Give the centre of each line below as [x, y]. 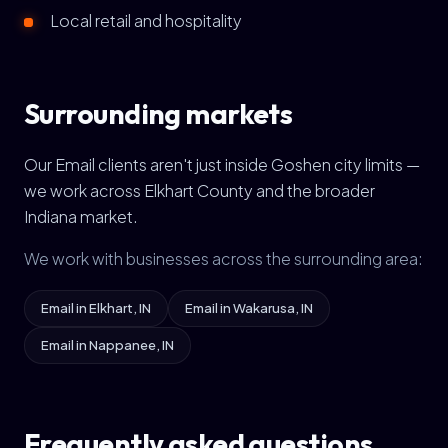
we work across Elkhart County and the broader [199, 190]
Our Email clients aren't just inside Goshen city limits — [222, 164]
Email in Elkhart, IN [96, 308]
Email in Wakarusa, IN [249, 308]
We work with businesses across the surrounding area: [223, 258]
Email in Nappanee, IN [107, 345]
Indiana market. [81, 216]
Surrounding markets [158, 113]
